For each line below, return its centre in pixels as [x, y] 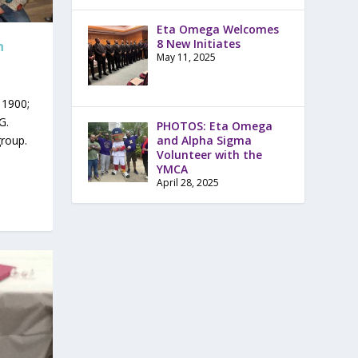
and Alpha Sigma [204, 140]
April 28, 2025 [187, 182]
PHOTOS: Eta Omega [214, 125]
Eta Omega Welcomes [217, 30]
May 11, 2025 [186, 58]
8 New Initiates [198, 44]
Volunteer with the [209, 154]
